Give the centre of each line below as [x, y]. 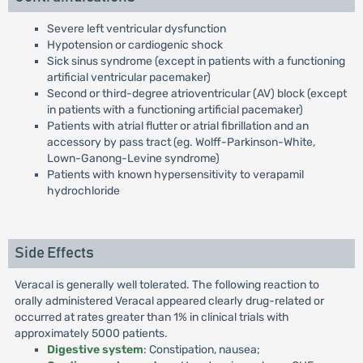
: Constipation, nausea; [201, 350]
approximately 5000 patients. [91, 333]
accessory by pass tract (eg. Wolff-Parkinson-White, [181, 142]
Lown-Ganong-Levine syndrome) [133, 158]
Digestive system [95, 350]
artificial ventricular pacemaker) [128, 77]
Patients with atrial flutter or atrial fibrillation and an [177, 126]
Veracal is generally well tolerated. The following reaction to [167, 285]
